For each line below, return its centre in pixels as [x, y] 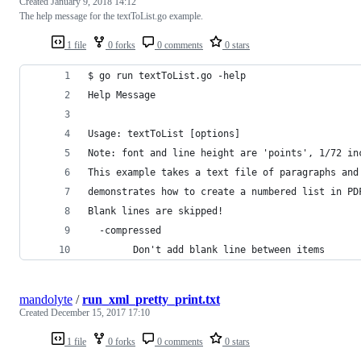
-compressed [124, 230]
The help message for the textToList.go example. [111, 16]
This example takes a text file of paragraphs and [223, 172]
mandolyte [46, 299]
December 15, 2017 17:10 [100, 312]
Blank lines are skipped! [156, 211]
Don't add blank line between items [206, 249]
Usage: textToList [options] [164, 133]
